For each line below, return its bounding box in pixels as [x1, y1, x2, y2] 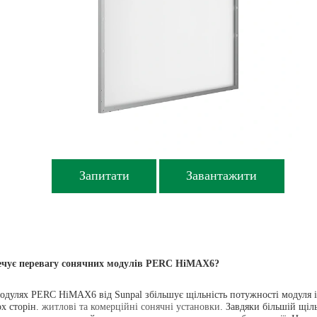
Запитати [79, 168, 129, 183]
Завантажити [186, 168, 258, 183]
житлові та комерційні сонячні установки [41, 300, 220, 312]
